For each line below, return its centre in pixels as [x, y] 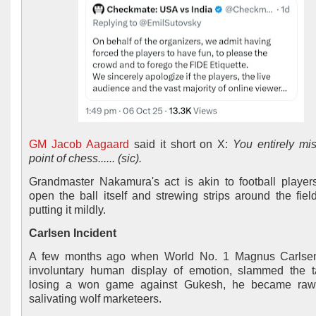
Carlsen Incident [73, 233]
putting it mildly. [69, 210]
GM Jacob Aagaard [79, 144]
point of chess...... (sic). [85, 158]
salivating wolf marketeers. [97, 299]
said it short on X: [181, 144]
